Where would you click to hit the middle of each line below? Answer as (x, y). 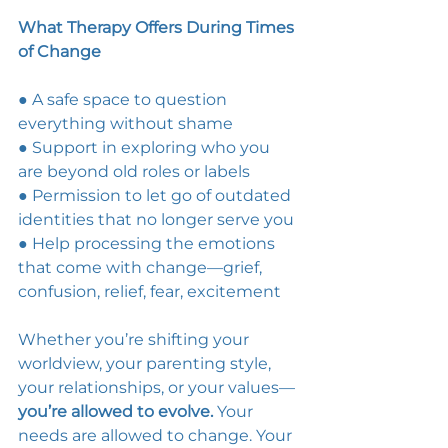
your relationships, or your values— (156, 387)
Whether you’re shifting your (135, 339)
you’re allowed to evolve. (117, 411)
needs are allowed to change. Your (157, 435)
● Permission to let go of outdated (156, 195)
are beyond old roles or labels (136, 171)
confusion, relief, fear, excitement (151, 291)
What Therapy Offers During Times (158, 27)
